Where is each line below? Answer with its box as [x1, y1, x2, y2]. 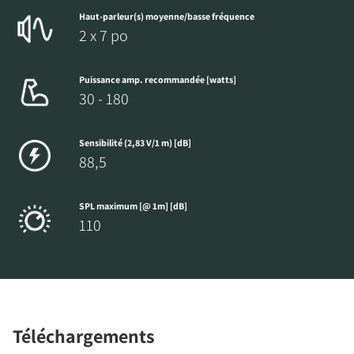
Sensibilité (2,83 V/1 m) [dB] [79, 137, 191, 149]
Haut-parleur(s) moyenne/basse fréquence [79, 10, 254, 23]
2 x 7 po [79, 25, 128, 47]
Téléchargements [13, 323, 155, 349]
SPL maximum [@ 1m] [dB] [79, 200, 187, 213]
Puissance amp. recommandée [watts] [79, 73, 236, 86]
